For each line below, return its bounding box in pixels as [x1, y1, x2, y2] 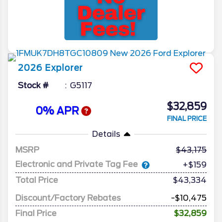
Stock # [18, 80, 49, 90]
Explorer [45, 62, 83, 73]
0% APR [35, 105, 81, 117]
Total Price [15, 175, 58, 185]
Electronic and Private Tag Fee [15, 160, 138, 169]
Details [92, 129, 120, 139]
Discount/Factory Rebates [15, 193, 121, 203]
